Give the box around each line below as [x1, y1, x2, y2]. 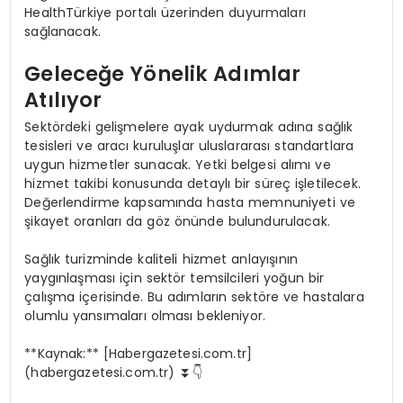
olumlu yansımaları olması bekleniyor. [24, 306, 266, 325]
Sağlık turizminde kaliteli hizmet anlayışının [24, 249, 298, 268]
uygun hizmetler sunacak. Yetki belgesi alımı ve [24, 155, 331, 174]
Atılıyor [24, 85, 103, 115]
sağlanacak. [24, 22, 101, 40]
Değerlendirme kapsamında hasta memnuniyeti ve [24, 193, 355, 211]
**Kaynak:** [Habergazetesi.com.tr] [24, 344, 253, 363]
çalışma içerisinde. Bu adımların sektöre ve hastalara [24, 287, 364, 306]
